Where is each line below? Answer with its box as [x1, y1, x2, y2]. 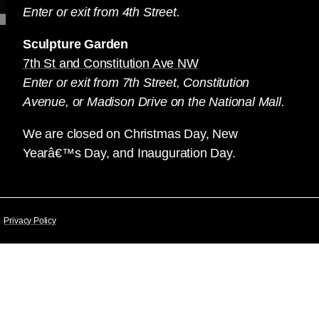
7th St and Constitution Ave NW [23, 56, 199, 70]
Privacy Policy [4, 216, 56, 226]
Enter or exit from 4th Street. [23, 5, 180, 19]
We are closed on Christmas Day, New [23, 127, 238, 141]
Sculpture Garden [23, 37, 129, 51]
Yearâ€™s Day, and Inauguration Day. [23, 146, 236, 160]
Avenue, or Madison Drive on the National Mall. [23, 95, 285, 109]
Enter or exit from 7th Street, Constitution [23, 75, 250, 90]
